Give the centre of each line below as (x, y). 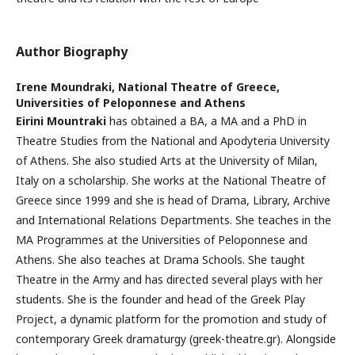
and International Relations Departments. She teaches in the (174, 220)
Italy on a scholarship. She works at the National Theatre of (171, 180)
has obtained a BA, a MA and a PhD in (208, 121)
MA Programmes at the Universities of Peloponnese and (162, 240)
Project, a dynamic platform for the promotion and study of (171, 319)
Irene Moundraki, (67, 87)
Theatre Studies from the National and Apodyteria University (173, 141)
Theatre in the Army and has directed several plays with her (169, 279)
